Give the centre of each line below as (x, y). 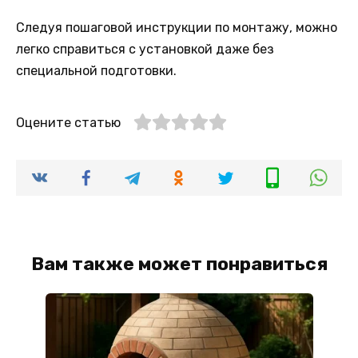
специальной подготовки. (96, 71)
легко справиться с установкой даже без (145, 50)
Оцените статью (68, 123)
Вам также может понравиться (179, 263)
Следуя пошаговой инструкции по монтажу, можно (177, 28)
